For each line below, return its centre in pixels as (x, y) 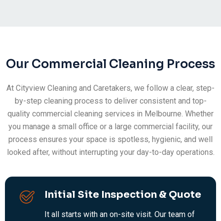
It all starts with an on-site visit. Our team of (120, 215)
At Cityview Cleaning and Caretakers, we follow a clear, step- (110, 88)
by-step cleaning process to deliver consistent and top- (110, 101)
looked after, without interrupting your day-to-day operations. (110, 152)
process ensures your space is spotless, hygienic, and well (110, 140)
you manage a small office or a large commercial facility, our (110, 127)
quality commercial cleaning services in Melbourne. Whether (110, 114)
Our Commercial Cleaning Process (110, 64)
